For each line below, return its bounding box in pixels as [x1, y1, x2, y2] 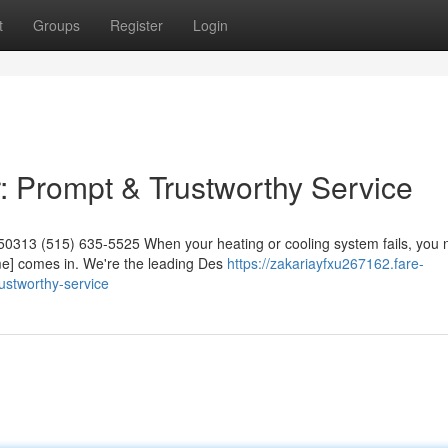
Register [110, 15, 163, 35]
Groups [33, 15, 80, 35]
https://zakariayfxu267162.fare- [227, 253, 424, 273]
